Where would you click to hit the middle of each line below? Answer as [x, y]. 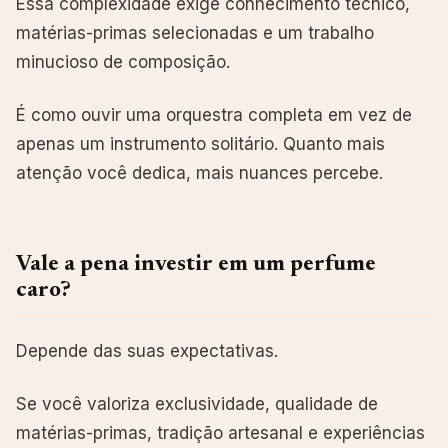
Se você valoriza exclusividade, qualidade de [197, 403]
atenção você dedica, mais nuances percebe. [199, 172]
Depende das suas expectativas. [147, 350]
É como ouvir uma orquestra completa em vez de [214, 114]
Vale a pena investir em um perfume [196, 264]
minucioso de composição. [123, 61]
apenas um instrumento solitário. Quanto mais [200, 143]
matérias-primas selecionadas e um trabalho [195, 32]
